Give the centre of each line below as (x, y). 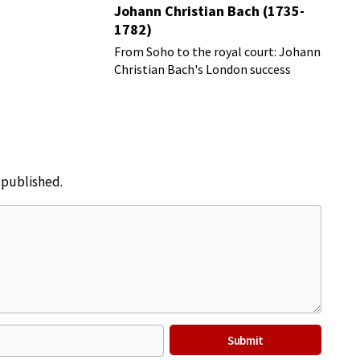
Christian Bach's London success (203, 69)
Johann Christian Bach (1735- (210, 11)
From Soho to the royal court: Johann (218, 51)
